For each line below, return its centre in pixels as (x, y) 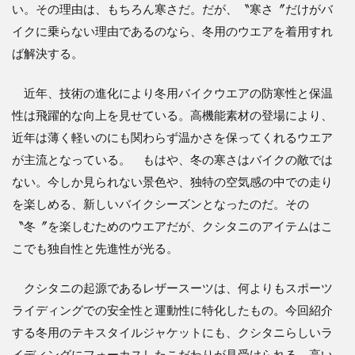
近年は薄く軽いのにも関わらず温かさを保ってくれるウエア (172, 137)
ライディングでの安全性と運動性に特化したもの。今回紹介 (172, 309)
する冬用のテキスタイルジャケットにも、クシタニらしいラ (172, 332)
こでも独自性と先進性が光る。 (101, 248)
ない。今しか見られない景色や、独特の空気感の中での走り (172, 181)
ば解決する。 (48, 53)
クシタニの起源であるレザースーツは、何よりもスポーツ (172, 287)
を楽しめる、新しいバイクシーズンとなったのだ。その (160, 203)
